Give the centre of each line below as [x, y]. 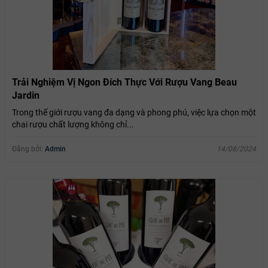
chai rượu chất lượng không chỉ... [73, 124]
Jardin [26, 95]
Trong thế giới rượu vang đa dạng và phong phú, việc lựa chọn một [134, 112]
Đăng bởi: [28, 149]
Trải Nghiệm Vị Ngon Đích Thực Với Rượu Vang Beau [124, 82]
